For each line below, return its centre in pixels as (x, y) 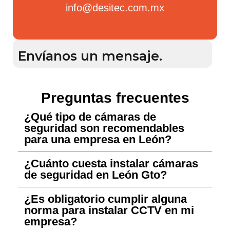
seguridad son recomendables (104, 128)
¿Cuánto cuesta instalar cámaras (111, 163)
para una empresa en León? (98, 139)
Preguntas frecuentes (115, 98)
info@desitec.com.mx (115, 7)
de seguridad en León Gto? (95, 175)
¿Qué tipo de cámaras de (90, 117)
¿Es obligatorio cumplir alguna (106, 199)
